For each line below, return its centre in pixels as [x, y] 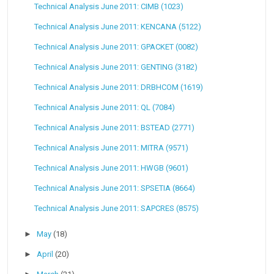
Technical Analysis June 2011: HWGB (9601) [111, 168]
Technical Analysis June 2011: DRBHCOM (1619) [118, 87]
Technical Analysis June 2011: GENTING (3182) [116, 67]
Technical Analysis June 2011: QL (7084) [104, 107]
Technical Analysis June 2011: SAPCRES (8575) [116, 208]
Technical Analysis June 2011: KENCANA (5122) [117, 26]
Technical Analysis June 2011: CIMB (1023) [109, 6]
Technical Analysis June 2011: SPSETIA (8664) [114, 188]
